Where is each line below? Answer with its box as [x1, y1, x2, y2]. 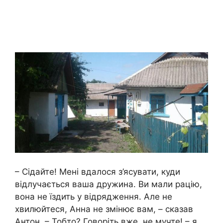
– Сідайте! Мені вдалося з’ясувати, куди [15, 166, 180, 177]
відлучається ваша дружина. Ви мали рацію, [15, 179, 202, 189]
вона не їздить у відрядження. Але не [15, 191, 172, 202]
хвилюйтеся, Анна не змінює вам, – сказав [15, 204, 193, 214]
